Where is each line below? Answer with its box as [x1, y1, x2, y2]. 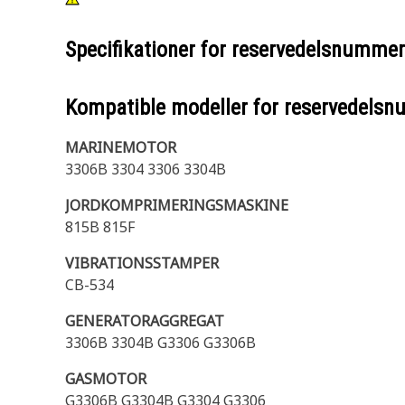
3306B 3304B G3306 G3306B [65, 333, 256, 353]
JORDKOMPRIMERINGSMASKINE [65, 195, 288, 215]
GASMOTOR [65, 369, 146, 389]
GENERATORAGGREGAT [65, 311, 224, 331]
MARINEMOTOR [65, 137, 176, 157]
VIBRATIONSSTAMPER [65, 253, 219, 273]
